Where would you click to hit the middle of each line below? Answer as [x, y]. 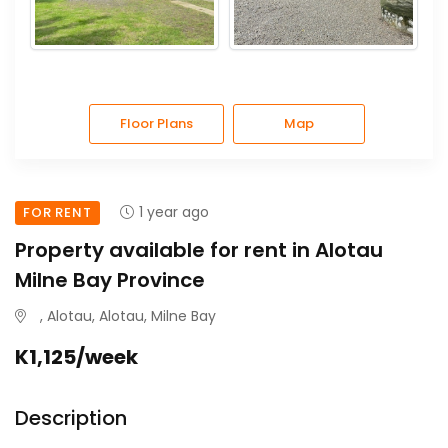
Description [71, 417]
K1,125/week [76, 356]
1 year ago [173, 211]
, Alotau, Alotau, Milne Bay [126, 315]
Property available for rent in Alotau [199, 249]
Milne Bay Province [110, 279]
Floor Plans [156, 123]
